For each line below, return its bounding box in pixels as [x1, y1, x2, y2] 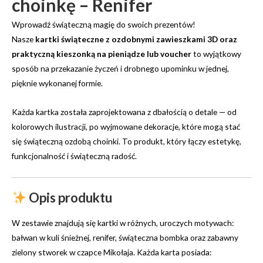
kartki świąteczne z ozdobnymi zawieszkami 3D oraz [35, 33, 237, 44]
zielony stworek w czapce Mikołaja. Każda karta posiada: [12, 247, 211, 257]
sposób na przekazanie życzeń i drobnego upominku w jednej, [12, 63, 229, 73]
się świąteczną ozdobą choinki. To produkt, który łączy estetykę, [12, 136, 241, 146]
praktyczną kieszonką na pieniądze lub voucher [12, 48, 191, 59]
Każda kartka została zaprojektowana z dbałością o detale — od [12, 106, 237, 117]
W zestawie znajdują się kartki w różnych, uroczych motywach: [12, 217, 234, 228]
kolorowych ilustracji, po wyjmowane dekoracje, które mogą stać [12, 121, 240, 131]
